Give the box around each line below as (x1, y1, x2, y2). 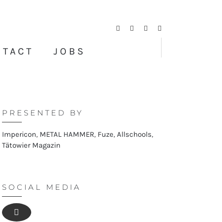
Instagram (147, 24, 175, 32)
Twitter (133, 24, 154, 32)
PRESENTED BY (1, 108, 83, 117)
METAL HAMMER (39, 130, 94, 139)
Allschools (116, 130, 152, 139)
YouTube (161, 24, 187, 32)
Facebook (119, 24, 147, 32)
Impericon (1, 130, 36, 139)
